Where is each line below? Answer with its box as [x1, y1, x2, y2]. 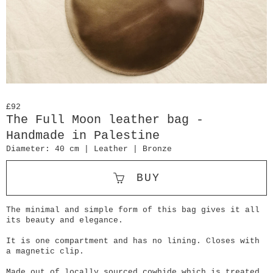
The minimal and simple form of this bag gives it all [6, 205, 260, 215]
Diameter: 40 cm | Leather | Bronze [6, 144, 172, 154]
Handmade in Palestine [6, 129, 160, 143]
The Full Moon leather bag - [6, 113, 204, 127]
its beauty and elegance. [6, 216, 123, 225]
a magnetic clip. [6, 247, 84, 257]
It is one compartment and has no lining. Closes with [6, 236, 260, 246]
